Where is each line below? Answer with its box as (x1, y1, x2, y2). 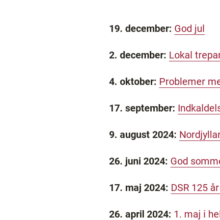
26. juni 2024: (109, 155, 170, 167)
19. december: (109, 23, 174, 34)
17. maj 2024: (109, 182, 168, 193)
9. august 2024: (109, 129, 179, 140)
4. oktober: (109, 76, 157, 87)
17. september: (109, 102, 178, 114)
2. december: (109, 49, 166, 61)
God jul (174, 23, 205, 34)
